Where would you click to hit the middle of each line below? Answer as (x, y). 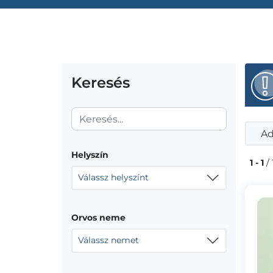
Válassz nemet (108, 240)
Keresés (101, 83)
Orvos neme (98, 218)
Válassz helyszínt (113, 177)
